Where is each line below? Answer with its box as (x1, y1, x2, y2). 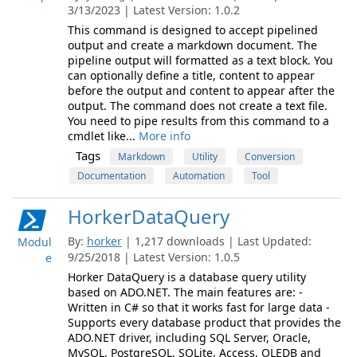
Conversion (245, 150, 295, 163)
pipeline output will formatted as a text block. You (68, 53, 333, 68)
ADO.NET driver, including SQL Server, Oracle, (68, 330, 311, 345)
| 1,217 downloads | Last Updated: (125, 233, 312, 249)
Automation (173, 169, 225, 182)
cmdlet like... (68, 128, 139, 143)
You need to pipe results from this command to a (68, 113, 329, 128)
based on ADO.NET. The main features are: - (68, 284, 303, 300)
